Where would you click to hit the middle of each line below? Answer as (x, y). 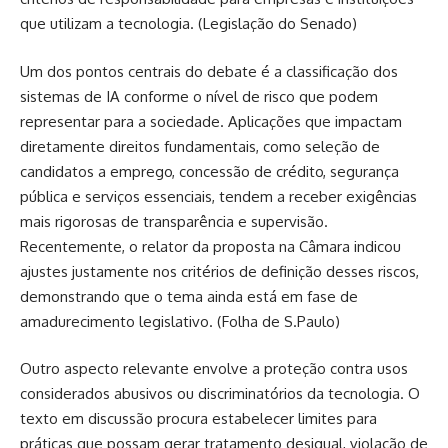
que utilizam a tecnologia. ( (111, 23)
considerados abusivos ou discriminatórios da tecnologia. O (220, 393)
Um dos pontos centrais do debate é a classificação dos (209, 71)
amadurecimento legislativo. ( (121, 321)
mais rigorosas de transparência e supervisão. (174, 221)
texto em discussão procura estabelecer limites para (198, 418)
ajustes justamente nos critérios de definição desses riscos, (219, 271)
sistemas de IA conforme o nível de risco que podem (199, 96)
